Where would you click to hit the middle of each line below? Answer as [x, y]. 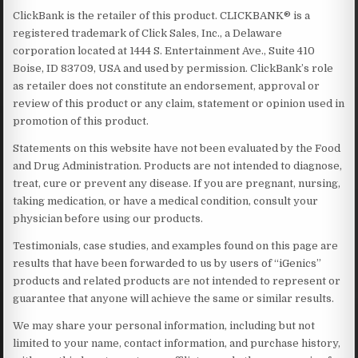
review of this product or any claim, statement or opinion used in [179, 103]
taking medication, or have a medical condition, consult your [166, 201]
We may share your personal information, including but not [164, 325]
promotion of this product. [81, 121]
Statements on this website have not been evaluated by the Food [177, 148]
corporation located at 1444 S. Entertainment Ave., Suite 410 [164, 50]
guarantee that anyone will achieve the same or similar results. [174, 298]
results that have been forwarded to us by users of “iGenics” [167, 263]
